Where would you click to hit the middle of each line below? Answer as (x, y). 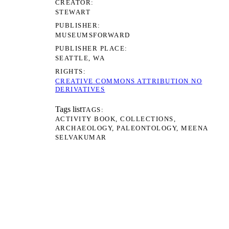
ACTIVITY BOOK (85, 119)
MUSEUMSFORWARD (93, 35)
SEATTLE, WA (80, 58)
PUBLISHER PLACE (90, 49)
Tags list (68, 109)
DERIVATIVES (80, 89)
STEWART (73, 12)
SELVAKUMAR (81, 138)
